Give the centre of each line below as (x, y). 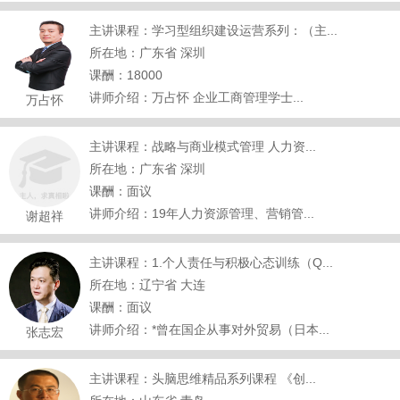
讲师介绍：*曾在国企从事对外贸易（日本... (209, 329)
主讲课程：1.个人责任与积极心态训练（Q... (211, 262)
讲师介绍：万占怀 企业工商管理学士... (196, 97)
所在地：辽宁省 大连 (147, 285)
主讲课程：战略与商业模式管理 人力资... (203, 146)
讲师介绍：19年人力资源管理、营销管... (202, 213)
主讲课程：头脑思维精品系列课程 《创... (203, 379)
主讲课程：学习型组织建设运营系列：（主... (213, 30)
